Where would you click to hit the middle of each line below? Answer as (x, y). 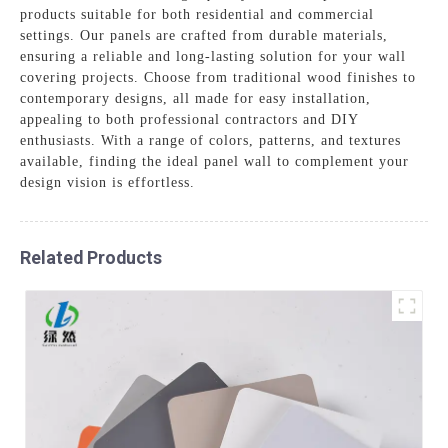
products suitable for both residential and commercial (197, 14)
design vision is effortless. (108, 182)
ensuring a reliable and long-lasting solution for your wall (213, 56)
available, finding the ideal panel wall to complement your (215, 161)
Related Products (91, 257)
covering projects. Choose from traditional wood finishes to (218, 77)
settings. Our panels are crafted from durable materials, (204, 35)
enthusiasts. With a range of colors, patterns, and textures (211, 140)
